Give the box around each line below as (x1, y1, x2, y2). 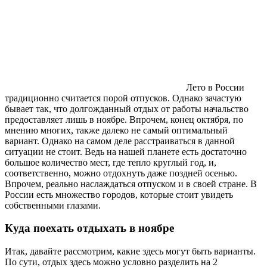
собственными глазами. (5, 200, 101, 210)
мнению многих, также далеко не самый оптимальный (5, 125, 228, 135)
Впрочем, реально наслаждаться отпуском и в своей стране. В (5, 178, 257, 189)
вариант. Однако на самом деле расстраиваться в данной (5, 135, 235, 146)
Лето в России (184, 82, 244, 92)
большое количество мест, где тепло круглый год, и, (5, 157, 216, 167)
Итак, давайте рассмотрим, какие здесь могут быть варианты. (5, 246, 256, 257)
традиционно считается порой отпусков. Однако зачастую (5, 92, 241, 103)
